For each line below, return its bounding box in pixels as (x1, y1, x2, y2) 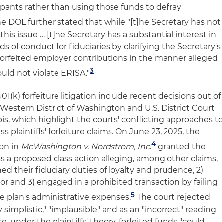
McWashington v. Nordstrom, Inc (21, 142, 150, 152)
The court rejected (135, 192, 211, 202)
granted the (156, 142, 206, 152)
